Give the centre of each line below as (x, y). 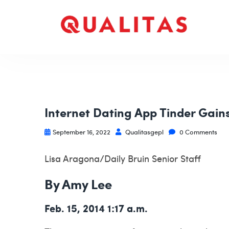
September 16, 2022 (82, 132)
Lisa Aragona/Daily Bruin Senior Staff (123, 158)
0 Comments (198, 132)
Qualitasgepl (144, 132)
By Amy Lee (78, 184)
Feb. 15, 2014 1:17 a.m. (96, 208)
